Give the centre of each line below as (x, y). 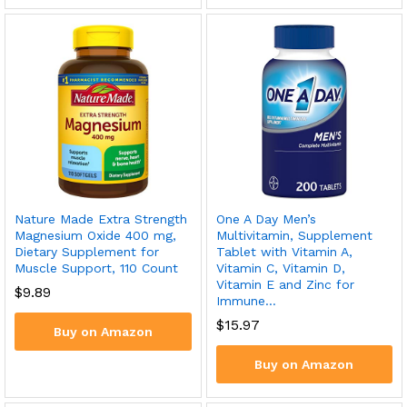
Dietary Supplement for (87, 252)
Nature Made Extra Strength (101, 219)
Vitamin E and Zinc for (285, 284)
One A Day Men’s (266, 219)
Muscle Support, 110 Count (96, 268)
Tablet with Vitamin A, (284, 252)
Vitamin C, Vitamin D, (280, 268)
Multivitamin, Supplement (294, 235)
